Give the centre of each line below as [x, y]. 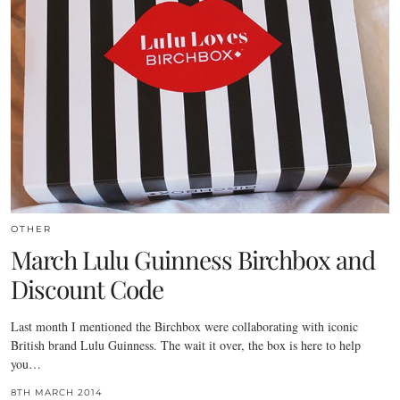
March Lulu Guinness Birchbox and [193, 259]
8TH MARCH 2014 [57, 392]
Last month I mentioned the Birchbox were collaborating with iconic [184, 326]
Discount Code [87, 288]
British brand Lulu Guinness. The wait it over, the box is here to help [186, 345]
